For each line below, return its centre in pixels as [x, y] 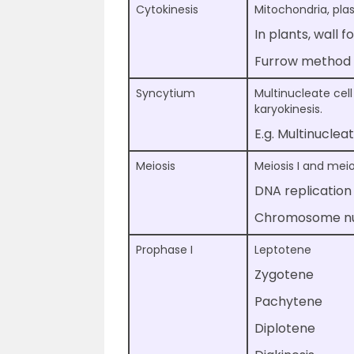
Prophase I [164, 250]
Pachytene [288, 302]
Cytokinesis [167, 10]
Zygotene [284, 275]
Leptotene [283, 250]
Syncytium [166, 94]
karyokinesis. [288, 109]
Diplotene [285, 329]
